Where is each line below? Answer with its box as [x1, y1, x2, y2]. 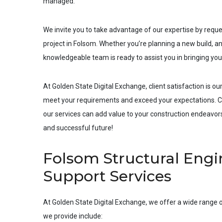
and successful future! [43, 124, 113, 132]
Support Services [43, 167, 171, 185]
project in [43, 40, 73, 48]
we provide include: [43, 212, 103, 220]
